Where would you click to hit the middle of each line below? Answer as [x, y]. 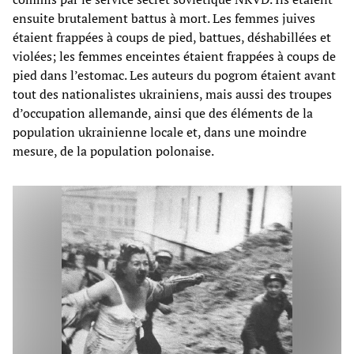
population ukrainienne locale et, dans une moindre [160, 132]
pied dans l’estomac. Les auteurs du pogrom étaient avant [174, 75]
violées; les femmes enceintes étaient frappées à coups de [174, 56]
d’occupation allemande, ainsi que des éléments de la [163, 113]
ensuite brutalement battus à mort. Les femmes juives [164, 18]
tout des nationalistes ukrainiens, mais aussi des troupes [172, 94]
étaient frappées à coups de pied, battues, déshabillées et [172, 37]
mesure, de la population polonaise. [113, 151]
